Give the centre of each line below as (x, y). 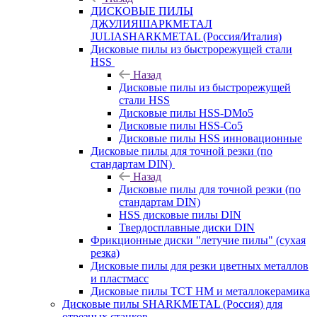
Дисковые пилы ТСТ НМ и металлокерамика (200, 291)
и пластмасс (120, 278)
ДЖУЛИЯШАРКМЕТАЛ (151, 23)
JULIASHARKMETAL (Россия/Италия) (186, 36)
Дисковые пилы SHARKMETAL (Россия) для (172, 304)
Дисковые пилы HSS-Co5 (181, 125)
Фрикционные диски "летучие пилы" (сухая (198, 240)
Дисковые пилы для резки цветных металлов (200, 265)
